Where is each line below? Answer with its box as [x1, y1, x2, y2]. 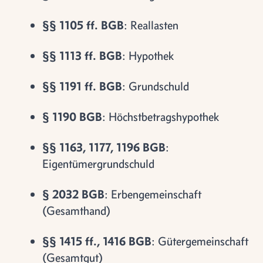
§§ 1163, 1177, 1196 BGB [42, 140, 166, 154]
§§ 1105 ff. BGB [42, 18, 124, 32]
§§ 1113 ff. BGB [42, 48, 122, 63]
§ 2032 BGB [42, 187, 104, 201]
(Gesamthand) [42, 203, 110, 218]
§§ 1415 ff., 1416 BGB [42, 234, 151, 248]
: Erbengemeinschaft [104, 187, 201, 201]
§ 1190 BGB [42, 109, 102, 124]
